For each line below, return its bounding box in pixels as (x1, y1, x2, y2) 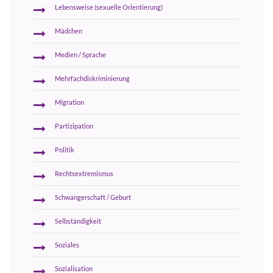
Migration (55, 98, 84, 106)
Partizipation (55, 122, 93, 130)
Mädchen (55, 27, 82, 35)
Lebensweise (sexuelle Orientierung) (55, 3, 163, 11)
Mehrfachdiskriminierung (55, 74, 130, 82)
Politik (55, 146, 74, 154)
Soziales (55, 241, 79, 249)
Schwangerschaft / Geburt (55, 193, 131, 201)
